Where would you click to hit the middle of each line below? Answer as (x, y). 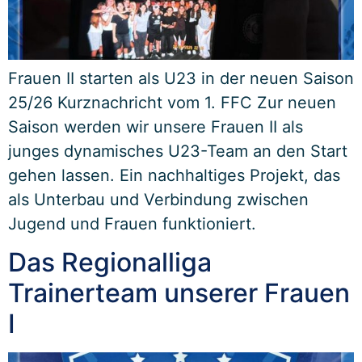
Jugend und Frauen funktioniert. (132, 224)
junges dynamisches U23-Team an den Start (178, 151)
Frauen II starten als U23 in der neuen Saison (181, 78)
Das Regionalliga (110, 263)
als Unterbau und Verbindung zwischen (158, 200)
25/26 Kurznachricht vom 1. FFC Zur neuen (172, 103)
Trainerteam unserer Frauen (179, 293)
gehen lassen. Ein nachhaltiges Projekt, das (174, 175)
